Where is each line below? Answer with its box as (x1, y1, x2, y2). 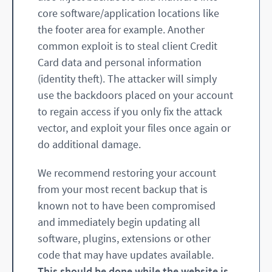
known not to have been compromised (38, 199, 216, 213)
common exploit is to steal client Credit (38, 39, 217, 53)
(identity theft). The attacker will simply (38, 72, 217, 86)
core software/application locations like (38, 6, 219, 21)
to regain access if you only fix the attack (38, 104, 222, 119)
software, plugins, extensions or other (38, 231, 211, 246)
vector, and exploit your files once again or (38, 121, 231, 135)
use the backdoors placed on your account (38, 88, 233, 103)
